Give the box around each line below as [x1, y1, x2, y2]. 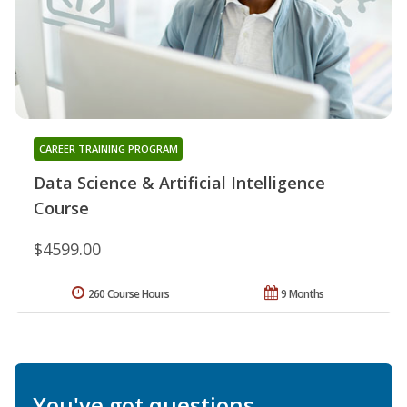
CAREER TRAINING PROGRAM [38, 141, 178, 155]
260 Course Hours [87, 285, 170, 302]
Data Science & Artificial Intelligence [34, 171, 325, 194]
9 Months [281, 285, 324, 302]
